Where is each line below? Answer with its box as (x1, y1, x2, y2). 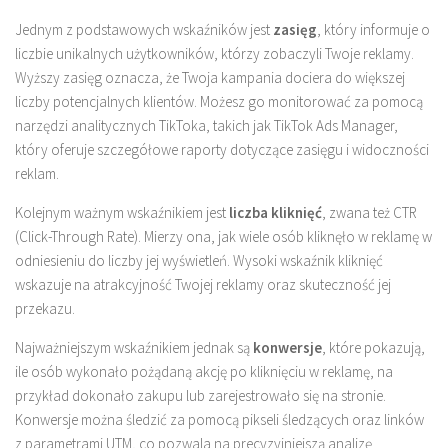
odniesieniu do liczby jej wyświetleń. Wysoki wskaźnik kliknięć (15, 251, 383, 271)
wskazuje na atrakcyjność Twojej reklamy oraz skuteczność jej (15, 275, 391, 295)
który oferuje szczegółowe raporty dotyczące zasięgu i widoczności (15, 140, 429, 160)
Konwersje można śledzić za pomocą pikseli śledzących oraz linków (15, 410, 424, 430)
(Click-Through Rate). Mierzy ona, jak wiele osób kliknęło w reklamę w (15, 227, 432, 247)
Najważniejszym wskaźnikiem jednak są (15, 338, 253, 358)
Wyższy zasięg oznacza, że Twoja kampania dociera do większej (15, 68, 405, 88)
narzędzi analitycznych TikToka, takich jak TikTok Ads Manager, (15, 116, 398, 136)
